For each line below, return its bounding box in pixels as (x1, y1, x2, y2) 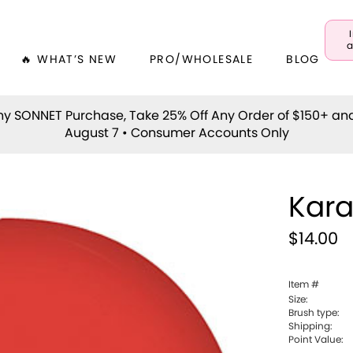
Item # (288, 279, 320, 289)
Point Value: (288, 334, 344, 344)
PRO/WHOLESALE (150, 54, 254, 65)
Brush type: (288, 307, 340, 318)
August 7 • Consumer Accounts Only (64, 126, 289, 139)
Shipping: (288, 321, 333, 331)
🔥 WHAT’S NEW (20, 54, 117, 65)
